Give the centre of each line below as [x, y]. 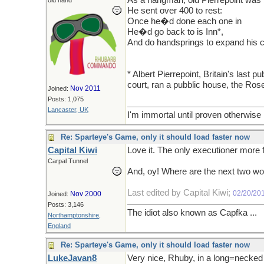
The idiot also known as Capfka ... [192, 213]
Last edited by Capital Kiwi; [180, 193]
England [59, 226]
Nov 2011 [85, 88]
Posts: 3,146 [66, 204]
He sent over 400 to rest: [175, 11]
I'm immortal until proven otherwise [194, 115]
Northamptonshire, [74, 215]
